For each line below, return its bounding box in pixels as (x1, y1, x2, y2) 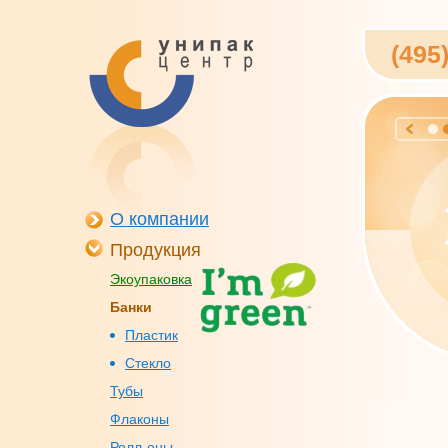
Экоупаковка (110, 271, 192, 287)
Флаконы (110, 411, 169, 427)
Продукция (110, 240, 201, 260)
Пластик (125, 327, 178, 343)
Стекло (125, 355, 171, 371)
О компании (110, 209, 209, 229)
